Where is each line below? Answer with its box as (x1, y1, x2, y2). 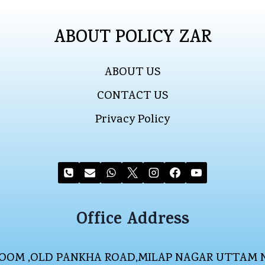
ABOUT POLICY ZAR (53, 25, 212, 53)
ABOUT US (105, 64, 160, 82)
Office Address (76, 208, 189, 235)
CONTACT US (97, 88, 168, 106)
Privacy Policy (95, 111, 170, 130)
